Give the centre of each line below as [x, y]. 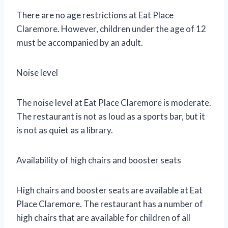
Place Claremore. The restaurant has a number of [110, 204]
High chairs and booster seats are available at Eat [109, 190]
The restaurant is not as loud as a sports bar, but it [111, 116]
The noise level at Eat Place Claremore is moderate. [114, 102]
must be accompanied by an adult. [80, 42]
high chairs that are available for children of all [103, 217]
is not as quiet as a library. [65, 130]
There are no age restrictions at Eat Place [95, 15]
